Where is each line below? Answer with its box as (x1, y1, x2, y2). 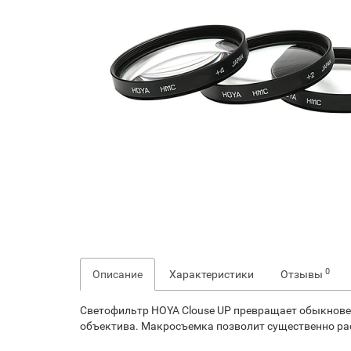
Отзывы (280, 268, 325, 280)
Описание (92, 268, 143, 280)
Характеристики (169, 268, 254, 280)
